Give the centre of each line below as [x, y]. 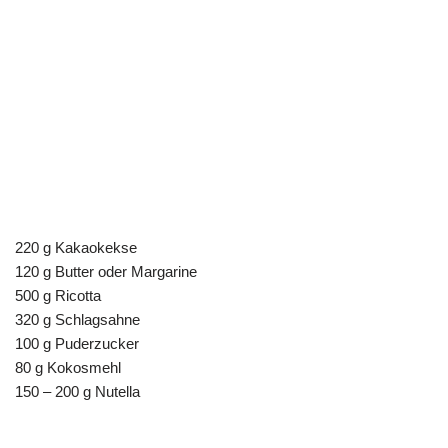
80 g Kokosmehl [68, 368]
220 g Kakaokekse [76, 248]
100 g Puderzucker [77, 344]
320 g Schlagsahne [77, 320]
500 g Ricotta [58, 296]
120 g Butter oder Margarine [106, 272]
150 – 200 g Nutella [77, 392]
